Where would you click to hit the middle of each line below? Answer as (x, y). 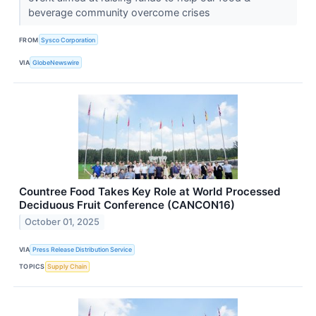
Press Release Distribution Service (83, 250)
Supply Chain (67, 267)
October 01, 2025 (62, 222)
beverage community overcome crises (120, 13)
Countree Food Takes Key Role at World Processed (150, 191)
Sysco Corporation (68, 39)
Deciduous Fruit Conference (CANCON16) (127, 205)
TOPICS (32, 267)
